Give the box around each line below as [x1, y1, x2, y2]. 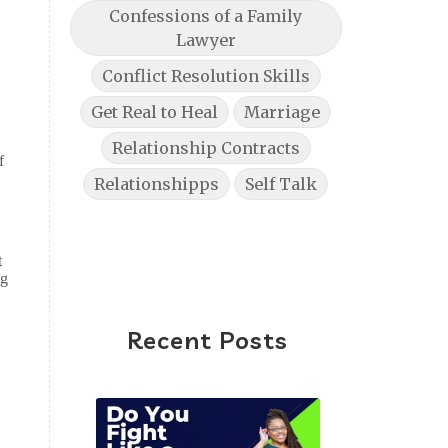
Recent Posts [127, 325, 289, 355]
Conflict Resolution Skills [101, 66, 310, 86]
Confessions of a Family [109, 6, 303, 26]
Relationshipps [94, 174, 220, 194]
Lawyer [175, 30, 236, 50]
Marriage [244, 102, 321, 122]
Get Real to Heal [91, 102, 219, 122]
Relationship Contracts [111, 138, 300, 158]
